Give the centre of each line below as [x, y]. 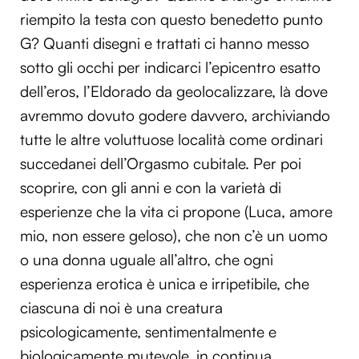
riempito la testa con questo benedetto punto [171, 19]
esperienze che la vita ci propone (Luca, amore [176, 211]
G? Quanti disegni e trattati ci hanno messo [165, 43]
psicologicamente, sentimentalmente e [148, 331]
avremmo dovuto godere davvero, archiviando [175, 115]
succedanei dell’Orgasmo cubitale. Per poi [161, 163]
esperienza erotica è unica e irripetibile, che [165, 283]
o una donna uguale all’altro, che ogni [147, 259]
